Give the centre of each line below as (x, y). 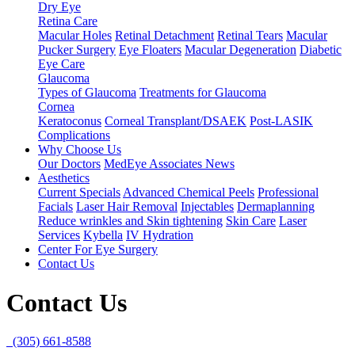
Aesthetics (64, 178)
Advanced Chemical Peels (189, 193)
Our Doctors (69, 164)
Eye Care (61, 64)
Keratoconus (70, 121)
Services (59, 235)
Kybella (103, 235)
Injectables (207, 207)
